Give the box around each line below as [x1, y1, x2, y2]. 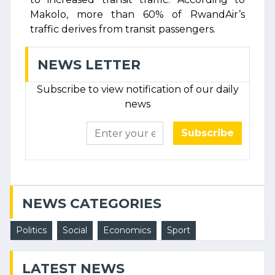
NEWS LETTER [37, 56, 141, 72]
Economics [103, 225, 151, 236]
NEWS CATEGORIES [22, 195, 161, 211]
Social [63, 225, 87, 236]
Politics [16, 225, 47, 236]
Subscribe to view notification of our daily [36, 83, 239, 95]
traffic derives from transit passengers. [30, 23, 215, 35]
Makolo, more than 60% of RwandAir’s [30, 9, 245, 20]
